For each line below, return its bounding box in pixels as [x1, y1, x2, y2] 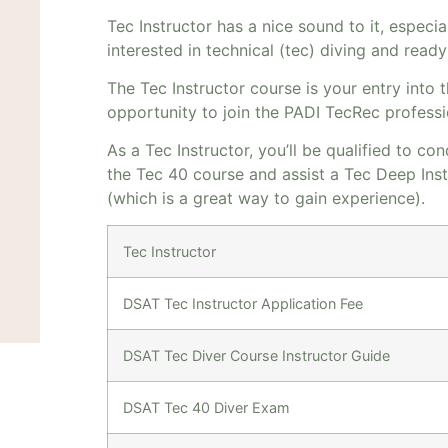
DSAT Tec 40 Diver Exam [122, 398, 290, 416]
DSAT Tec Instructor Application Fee [122, 294, 363, 312]
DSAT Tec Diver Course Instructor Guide [122, 346, 390, 364]
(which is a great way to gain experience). [106, 188, 425, 209]
